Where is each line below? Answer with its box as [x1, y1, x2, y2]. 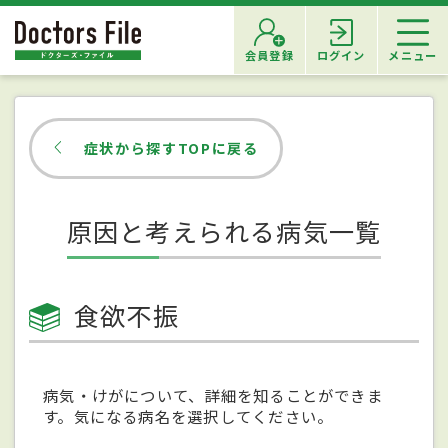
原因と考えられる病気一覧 [66, 212, 382, 249]
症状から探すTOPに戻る [83, 137, 259, 158]
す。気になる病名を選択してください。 [43, 404, 334, 427]
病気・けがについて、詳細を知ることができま [43, 383, 383, 406]
